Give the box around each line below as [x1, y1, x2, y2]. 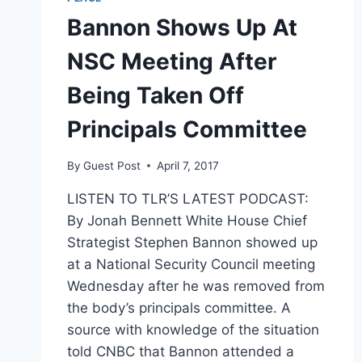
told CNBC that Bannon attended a [67, 343, 294, 360]
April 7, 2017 [157, 158, 220, 172]
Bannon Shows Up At [67, 14, 297, 42]
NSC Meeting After [67, 48, 276, 76]
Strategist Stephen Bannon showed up [67, 234, 318, 250]
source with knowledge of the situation [67, 321, 319, 338]
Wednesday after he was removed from [67, 277, 325, 294]
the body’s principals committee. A [67, 299, 291, 316]
